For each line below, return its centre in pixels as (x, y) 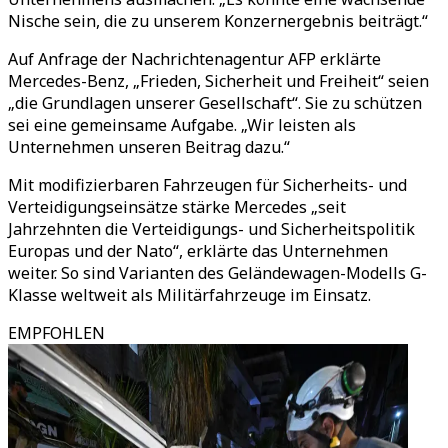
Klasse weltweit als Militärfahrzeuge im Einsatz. (189, 295)
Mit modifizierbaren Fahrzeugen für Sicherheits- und (207, 185)
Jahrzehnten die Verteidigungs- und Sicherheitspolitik (211, 229)
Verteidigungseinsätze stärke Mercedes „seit (177, 207)
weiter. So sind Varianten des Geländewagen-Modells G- (217, 273)
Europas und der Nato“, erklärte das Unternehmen (198, 251)
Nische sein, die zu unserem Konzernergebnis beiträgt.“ (218, 21)
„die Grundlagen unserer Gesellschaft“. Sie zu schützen (215, 103)
